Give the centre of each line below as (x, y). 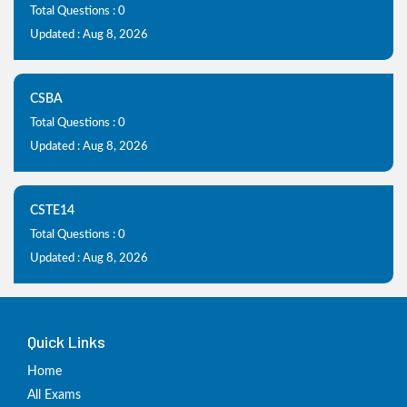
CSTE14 (52, 211)
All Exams (54, 395)
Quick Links (66, 342)
